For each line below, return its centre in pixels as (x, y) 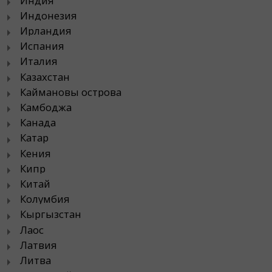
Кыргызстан (51, 214)
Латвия (39, 245)
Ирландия (46, 31)
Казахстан (45, 76)
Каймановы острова (71, 92)
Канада (38, 123)
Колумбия (45, 199)
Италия (39, 61)
